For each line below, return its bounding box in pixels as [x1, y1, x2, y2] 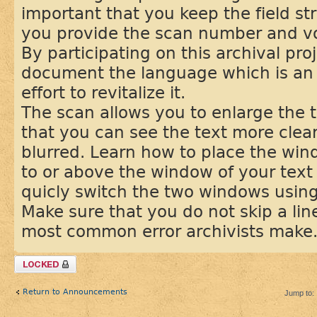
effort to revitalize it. [21, 82, 185, 103]
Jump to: [284, 289, 314, 298]
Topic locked [14, 255, 62, 266]
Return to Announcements [23, 287, 127, 297]
